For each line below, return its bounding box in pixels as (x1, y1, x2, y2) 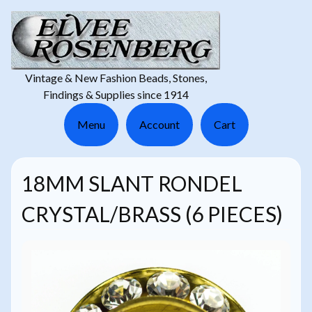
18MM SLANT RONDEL (21, 170, 242, 196)
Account (139, 118, 180, 132)
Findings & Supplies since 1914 (42, 88, 189, 102)
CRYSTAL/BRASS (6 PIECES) (21, 201, 283, 226)
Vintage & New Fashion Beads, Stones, (24, 71, 207, 85)
